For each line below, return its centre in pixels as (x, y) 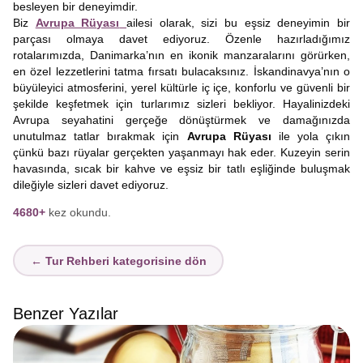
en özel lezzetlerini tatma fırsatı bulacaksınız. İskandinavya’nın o (181, 71)
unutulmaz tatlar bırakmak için (100, 136)
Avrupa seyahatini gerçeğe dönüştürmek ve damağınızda (181, 120)
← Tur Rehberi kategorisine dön (118, 261)
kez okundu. (80, 212)
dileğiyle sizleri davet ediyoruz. (92, 185)
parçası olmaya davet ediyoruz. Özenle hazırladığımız (181, 39)
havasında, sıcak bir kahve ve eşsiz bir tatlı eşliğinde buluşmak (181, 169)
